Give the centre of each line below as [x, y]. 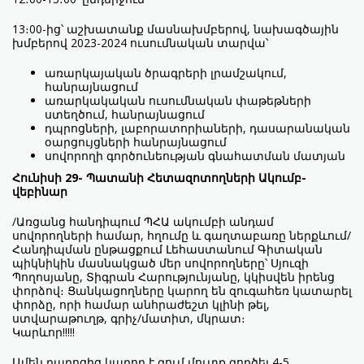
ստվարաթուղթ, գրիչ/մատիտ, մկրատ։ [129, 318]
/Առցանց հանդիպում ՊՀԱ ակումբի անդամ [143, 222]
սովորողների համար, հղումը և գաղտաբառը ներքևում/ [182, 236]
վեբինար [41, 192]
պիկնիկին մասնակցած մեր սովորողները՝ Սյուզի [160, 263]
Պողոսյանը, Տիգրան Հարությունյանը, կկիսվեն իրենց [173, 277]
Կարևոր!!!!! [43, 332]
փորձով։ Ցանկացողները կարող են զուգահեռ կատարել [182, 291]
